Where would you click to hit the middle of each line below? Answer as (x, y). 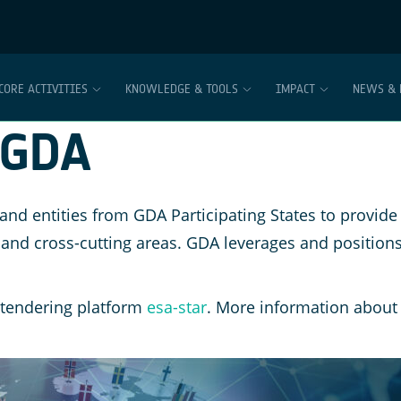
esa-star (177, 307)
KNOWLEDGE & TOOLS (182, 89)
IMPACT (295, 89)
